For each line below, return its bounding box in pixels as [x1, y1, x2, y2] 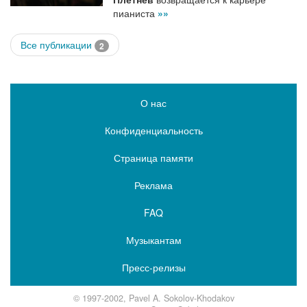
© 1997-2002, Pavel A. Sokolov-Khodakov [73, 292, 234, 305]
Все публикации [21, 38, 95, 51]
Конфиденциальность [104, 123, 203, 137]
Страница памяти [114, 150, 193, 164]
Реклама [134, 177, 173, 192]
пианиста [113, 6, 158, 20]
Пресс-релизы [121, 260, 186, 274]
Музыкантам [125, 232, 182, 247]
